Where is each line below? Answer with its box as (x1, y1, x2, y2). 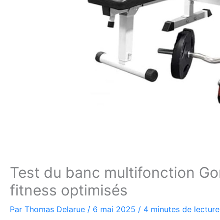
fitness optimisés (10, 181, 128, 199)
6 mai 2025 (93, 204, 138, 214)
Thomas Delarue (25, 204, 87, 214)
